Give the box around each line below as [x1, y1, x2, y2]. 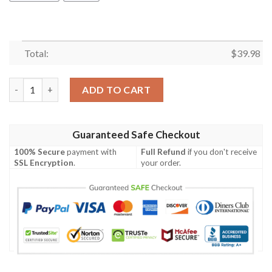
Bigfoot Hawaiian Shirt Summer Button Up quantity [8, 78, 223, 89]
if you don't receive [186, 146, 257, 157]
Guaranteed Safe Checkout [72, 128, 200, 141]
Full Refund [141, 146, 186, 157]
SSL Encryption [14, 157, 74, 168]
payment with [65, 146, 117, 157]
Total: [24, 47, 49, 59]
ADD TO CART [82, 83, 151, 95]
